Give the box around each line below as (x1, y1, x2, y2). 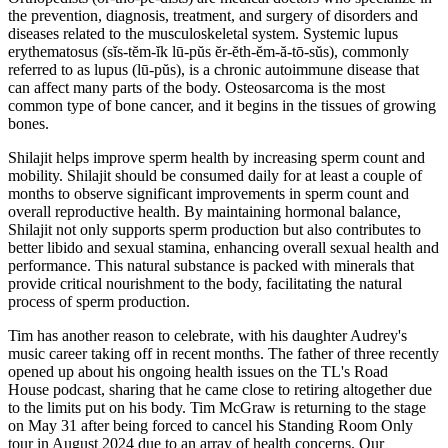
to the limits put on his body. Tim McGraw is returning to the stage (8, 398, 426, 416)
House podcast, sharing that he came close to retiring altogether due (8, 380, 432, 398)
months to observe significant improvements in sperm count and (8, 184, 409, 202)
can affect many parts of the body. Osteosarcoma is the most (8, 78, 385, 96)
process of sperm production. (8, 292, 190, 310)
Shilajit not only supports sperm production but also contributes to (8, 220, 421, 238)
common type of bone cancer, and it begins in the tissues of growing (8, 96, 436, 114)
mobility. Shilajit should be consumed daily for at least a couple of (8, 166, 422, 184)
